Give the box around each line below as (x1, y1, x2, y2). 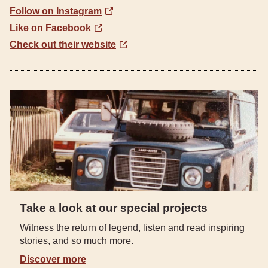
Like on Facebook (10, 23, 91, 33)
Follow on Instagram (10, 6, 102, 16)
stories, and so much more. (20, 236, 133, 246)
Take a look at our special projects (20, 202, 208, 214)
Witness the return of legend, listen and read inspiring (20, 223, 245, 233)
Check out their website (10, 39, 116, 50)
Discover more (20, 254, 86, 264)
